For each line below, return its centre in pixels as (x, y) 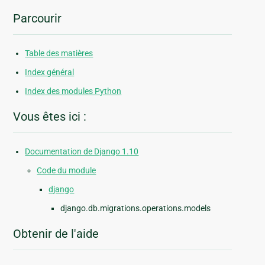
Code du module (67, 171)
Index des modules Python (73, 91)
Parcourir (38, 19)
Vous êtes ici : (50, 117)
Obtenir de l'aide (56, 234)
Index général (50, 72)
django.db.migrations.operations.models (136, 209)
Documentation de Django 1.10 (82, 152)
